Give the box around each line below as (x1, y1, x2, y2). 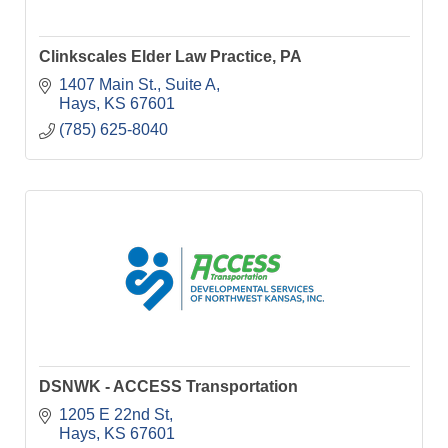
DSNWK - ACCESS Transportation (38, 378, 298, 396)
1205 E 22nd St (58, 405, 169, 423)
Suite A (164, 75, 216, 93)
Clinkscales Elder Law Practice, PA (38, 48, 302, 66)
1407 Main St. (58, 75, 157, 93)
